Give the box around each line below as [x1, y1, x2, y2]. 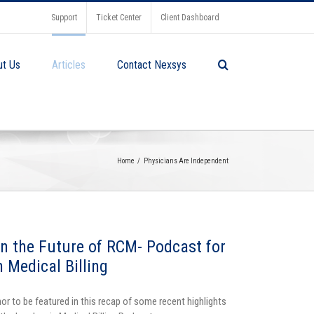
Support [50, 13, 77, 22]
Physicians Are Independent [144, 157, 228, 165]
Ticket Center [95, 13, 142, 22]
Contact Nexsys [116, 58, 186, 71]
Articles [51, 58, 86, 71]
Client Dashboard [160, 13, 219, 22]
